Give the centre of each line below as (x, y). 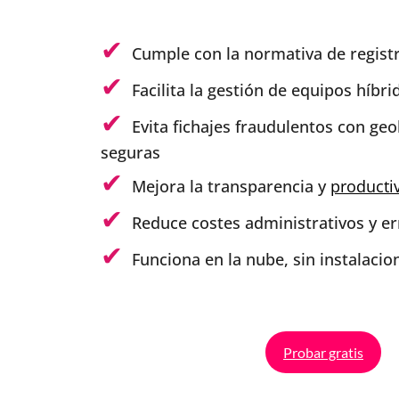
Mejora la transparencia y (231, 186)
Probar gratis (323, 353)
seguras (130, 152)
